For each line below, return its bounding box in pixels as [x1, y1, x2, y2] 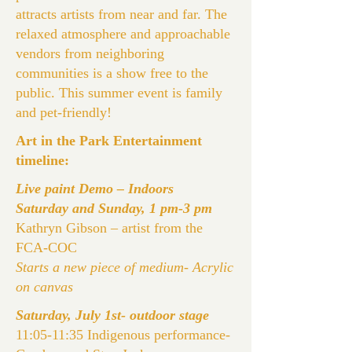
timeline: [16, 152, 69, 168]
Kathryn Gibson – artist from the [16, 220, 203, 236]
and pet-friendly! [16, 104, 112, 120]
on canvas [16, 279, 73, 295]
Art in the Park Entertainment [16, 133, 202, 148]
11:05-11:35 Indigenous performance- [16, 327, 230, 343]
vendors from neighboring [16, 46, 164, 61]
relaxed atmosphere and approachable [16, 26, 230, 42]
